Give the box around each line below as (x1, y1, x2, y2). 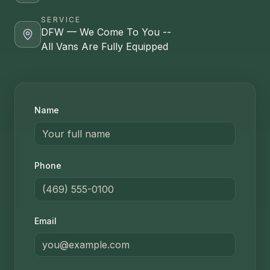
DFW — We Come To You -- (41, 26, 171, 39)
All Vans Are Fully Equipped (41, 40, 168, 53)
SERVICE (41, 15, 81, 25)
